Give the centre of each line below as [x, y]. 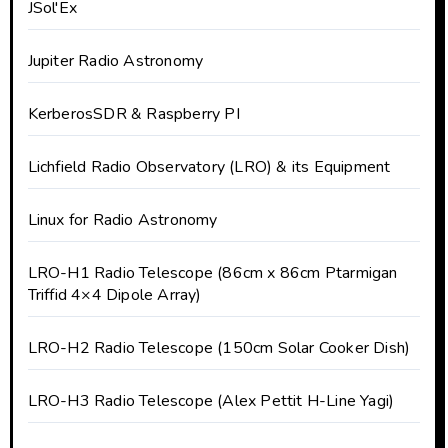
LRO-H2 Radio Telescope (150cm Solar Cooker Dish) [219, 348]
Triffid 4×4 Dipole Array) [114, 295]
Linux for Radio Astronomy [122, 220]
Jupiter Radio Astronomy [115, 61]
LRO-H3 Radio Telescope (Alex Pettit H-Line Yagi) [211, 401]
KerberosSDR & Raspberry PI [133, 114]
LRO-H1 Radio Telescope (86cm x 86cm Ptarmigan [212, 273]
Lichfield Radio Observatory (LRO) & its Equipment [209, 167]
